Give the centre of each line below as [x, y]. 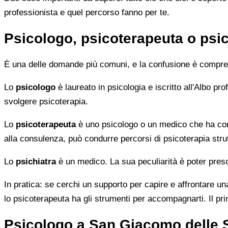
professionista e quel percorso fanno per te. [87, 13]
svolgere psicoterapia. [46, 101]
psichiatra [36, 161]
